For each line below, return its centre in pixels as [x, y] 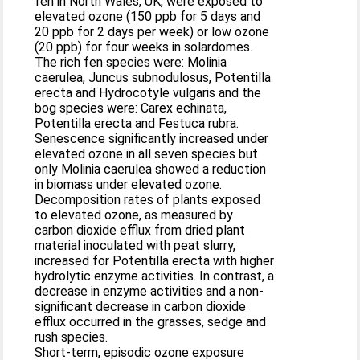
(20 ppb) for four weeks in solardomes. [144, 47]
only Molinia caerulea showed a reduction [151, 169]
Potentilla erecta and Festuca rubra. [137, 123]
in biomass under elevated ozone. [129, 184]
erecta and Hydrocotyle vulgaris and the [148, 92]
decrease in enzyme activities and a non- [149, 291]
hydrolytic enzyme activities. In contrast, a [155, 276]
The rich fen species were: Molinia [131, 62]
